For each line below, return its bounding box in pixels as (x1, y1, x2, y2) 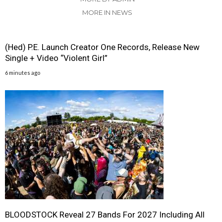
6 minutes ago (5, 69, 40, 76)
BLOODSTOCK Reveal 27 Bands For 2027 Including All (5, 210, 205, 220)
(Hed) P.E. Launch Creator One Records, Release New (5, 42, 200, 53)
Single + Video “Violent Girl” (5, 53, 112, 63)
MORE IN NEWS (82, 8, 132, 17)
